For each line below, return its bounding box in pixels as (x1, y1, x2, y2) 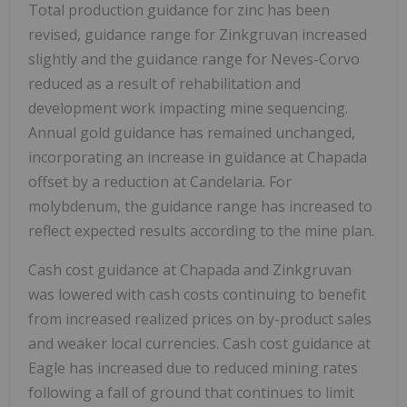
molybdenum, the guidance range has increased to (28, 196, 372, 217)
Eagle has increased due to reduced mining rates (28, 358, 358, 379)
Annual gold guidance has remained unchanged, (28, 123, 355, 144)
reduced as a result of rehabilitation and (28, 74, 301, 94)
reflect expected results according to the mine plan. (28, 221, 374, 242)
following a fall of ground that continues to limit (28, 382, 354, 403)
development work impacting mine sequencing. (28, 98, 348, 119)
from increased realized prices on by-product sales (28, 309, 372, 330)
